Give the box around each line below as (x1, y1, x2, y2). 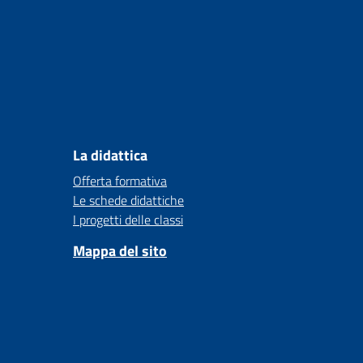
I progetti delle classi (73, 210, 183, 229)
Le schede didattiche (73, 190, 184, 210)
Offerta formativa (73, 171, 167, 190)
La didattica (73, 144, 147, 166)
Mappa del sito (73, 240, 167, 262)
